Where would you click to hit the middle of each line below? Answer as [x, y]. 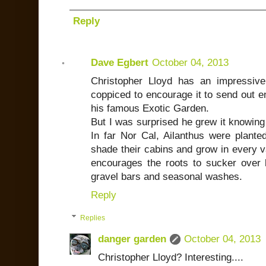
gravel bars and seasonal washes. [167, 176]
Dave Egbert [120, 62]
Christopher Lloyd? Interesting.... [171, 257]
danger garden [132, 239]
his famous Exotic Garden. [150, 108]
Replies [93, 218]
